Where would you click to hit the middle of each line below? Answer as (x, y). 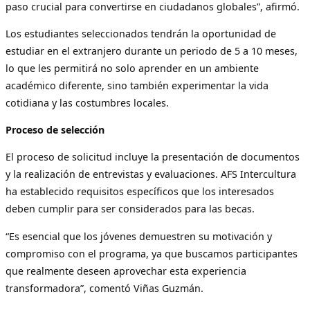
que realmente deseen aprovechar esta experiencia (126, 271)
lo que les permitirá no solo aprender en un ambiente (132, 68)
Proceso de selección (55, 130)
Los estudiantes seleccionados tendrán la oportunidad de (141, 33)
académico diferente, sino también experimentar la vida (137, 85)
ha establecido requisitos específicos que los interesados (140, 192)
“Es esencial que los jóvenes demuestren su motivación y (139, 236)
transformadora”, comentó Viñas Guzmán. (104, 288)
